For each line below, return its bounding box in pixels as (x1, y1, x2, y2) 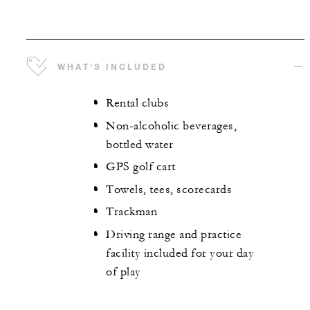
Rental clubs (106, 96, 169, 111)
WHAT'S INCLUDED (57, 61, 167, 73)
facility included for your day (106, 246, 254, 260)
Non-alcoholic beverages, (106, 118, 237, 133)
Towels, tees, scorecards (106, 182, 232, 197)
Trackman (106, 205, 157, 219)
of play (106, 264, 141, 279)
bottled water (106, 137, 174, 152)
